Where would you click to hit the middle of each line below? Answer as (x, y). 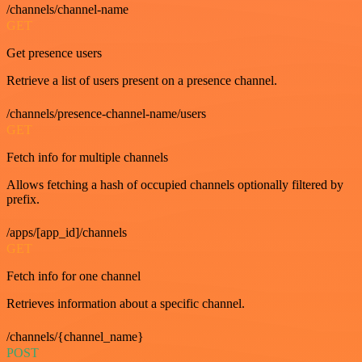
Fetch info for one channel (74, 276)
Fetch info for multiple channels (87, 157)
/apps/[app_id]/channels (67, 232)
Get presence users (54, 53)
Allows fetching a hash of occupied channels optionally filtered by (175, 184)
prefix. (23, 199)
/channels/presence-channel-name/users (106, 113)
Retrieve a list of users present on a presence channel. (142, 80)
